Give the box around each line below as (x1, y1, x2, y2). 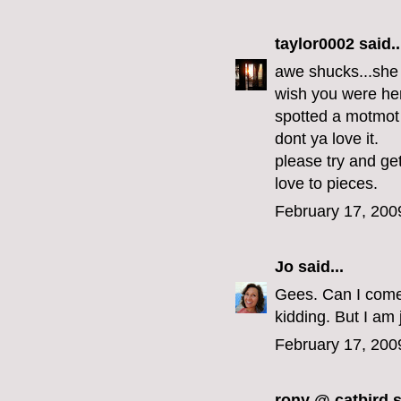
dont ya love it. (275, 130, 379, 149)
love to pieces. (275, 175, 378, 193)
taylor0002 (275, 35, 354, 54)
